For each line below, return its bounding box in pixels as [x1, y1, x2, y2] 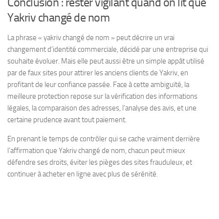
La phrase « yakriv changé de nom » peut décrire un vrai [7, 33, 175, 42]
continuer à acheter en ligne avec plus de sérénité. [7, 169, 158, 178]
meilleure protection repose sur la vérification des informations [7, 91, 197, 101]
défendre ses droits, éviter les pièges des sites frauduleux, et [7, 157, 192, 167]
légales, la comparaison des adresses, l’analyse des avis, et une [7, 103, 197, 112]
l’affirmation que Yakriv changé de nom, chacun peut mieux [7, 146, 185, 155]
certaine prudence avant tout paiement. [7, 115, 127, 124]
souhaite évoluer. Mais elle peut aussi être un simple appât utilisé [7, 56, 204, 66]
